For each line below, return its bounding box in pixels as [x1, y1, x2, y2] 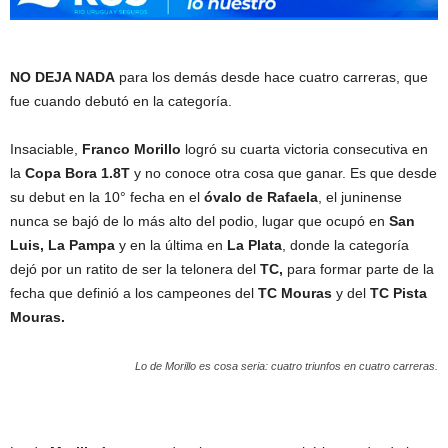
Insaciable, [10, 141, 78, 157]
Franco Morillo [78, 141, 181, 157]
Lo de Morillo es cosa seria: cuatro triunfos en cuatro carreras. [135, 360, 438, 372]
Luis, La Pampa [10, 237, 115, 253]
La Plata [227, 237, 282, 253]
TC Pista [370, 285, 427, 301]
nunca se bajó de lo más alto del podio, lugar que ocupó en [10, 213, 389, 229]
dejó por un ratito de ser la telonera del [10, 261, 260, 277]
